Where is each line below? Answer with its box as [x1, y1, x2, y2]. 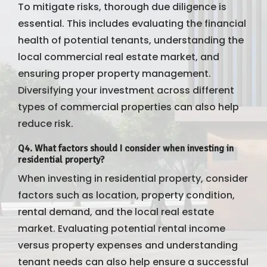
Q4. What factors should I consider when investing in [18, 142, 234, 154]
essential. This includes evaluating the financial [18, 16, 246, 30]
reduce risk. [18, 116, 73, 131]
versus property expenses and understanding [18, 238, 238, 252]
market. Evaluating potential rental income [18, 221, 225, 235]
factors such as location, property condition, [18, 188, 235, 202]
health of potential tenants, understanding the [18, 33, 244, 47]
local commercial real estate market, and [18, 49, 219, 64]
